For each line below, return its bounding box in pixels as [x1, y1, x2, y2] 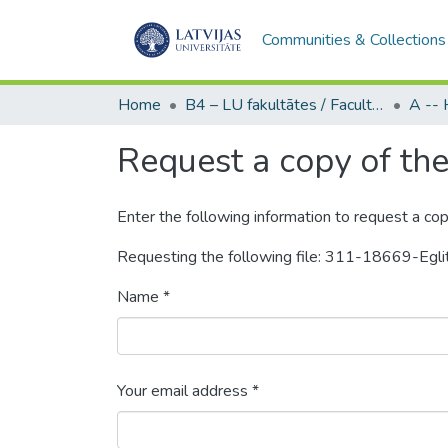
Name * [117, 286, 170, 308]
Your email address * [117, 380, 259, 402]
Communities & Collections [261, 29, 446, 51]
